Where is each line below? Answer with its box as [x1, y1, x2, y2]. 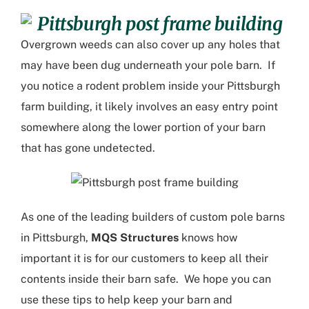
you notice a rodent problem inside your [21, 79, 227, 92]
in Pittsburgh [21, 230, 86, 244]
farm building [21, 99, 90, 113]
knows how [179, 230, 237, 244]
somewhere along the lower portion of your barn [21, 120, 266, 134]
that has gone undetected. [21, 141, 161, 154]
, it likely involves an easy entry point [90, 99, 278, 113]
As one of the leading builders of [21, 210, 190, 223]
